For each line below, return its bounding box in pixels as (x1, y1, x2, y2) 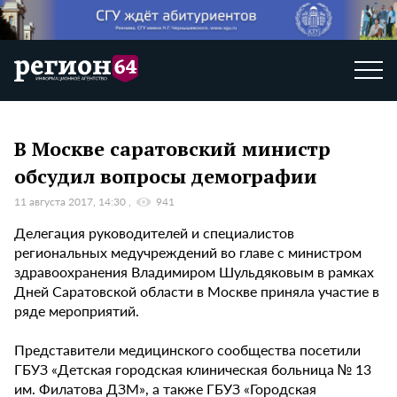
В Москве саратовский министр (14, 135, 331, 161)
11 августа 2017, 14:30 (14, 194, 128, 210)
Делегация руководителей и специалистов (14, 222, 294, 244)
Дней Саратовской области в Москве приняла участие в (14, 281, 379, 302)
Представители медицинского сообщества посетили (14, 339, 361, 361)
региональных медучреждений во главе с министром (14, 242, 362, 263)
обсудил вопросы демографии (14, 162, 317, 189)
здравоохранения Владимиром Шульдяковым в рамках (14, 261, 374, 283)
